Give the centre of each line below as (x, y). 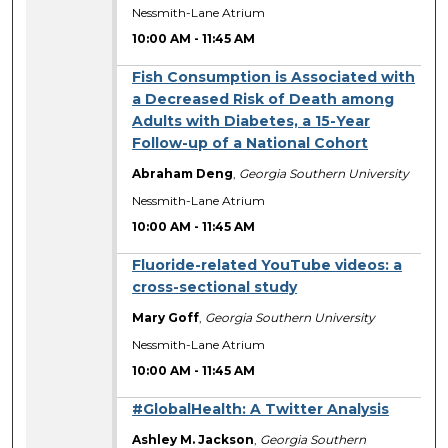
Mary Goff (166, 318)
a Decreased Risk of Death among (263, 99)
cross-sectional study (215, 287)
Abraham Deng (183, 174)
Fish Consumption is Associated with (274, 77)
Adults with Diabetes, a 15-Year (251, 121)
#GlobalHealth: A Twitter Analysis (261, 409)
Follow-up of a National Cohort (250, 143)
